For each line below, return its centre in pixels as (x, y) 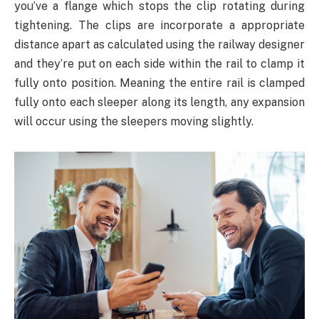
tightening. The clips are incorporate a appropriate (159, 25)
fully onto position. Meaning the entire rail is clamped (159, 83)
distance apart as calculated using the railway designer (159, 44)
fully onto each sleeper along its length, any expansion (159, 102)
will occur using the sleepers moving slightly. (134, 121)
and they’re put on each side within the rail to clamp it (159, 63)
